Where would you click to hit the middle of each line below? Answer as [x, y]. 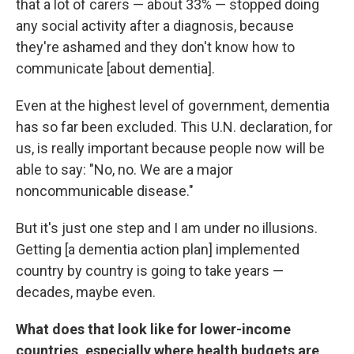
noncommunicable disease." [105, 191]
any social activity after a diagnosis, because [155, 26]
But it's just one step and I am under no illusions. [167, 228]
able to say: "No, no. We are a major [124, 169]
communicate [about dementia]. [115, 68]
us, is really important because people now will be [170, 148]
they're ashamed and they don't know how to [155, 47]
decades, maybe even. [86, 292]
